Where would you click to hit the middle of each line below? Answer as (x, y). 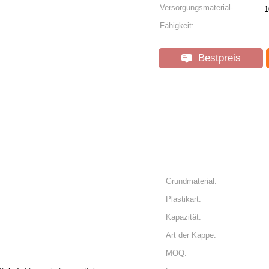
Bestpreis (218, 58)
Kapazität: (183, 217)
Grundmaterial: (191, 181)
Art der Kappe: (191, 235)
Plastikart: (183, 199)
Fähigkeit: (177, 26)
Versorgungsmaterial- (196, 8)
